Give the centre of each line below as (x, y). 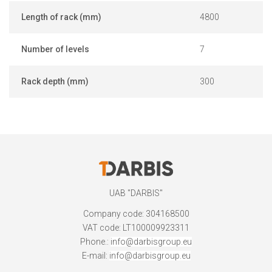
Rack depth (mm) (55, 81)
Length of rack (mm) (61, 17)
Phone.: (95, 242)
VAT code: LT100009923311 (136, 228)
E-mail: (95, 256)
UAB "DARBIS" (136, 193)
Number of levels (55, 49)
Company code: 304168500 (136, 214)
